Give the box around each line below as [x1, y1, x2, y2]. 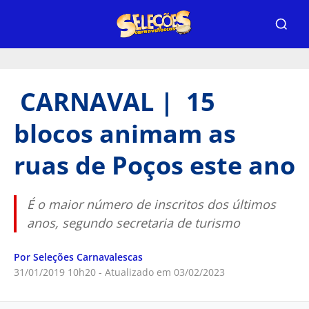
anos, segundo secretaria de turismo [27, 215, 240, 231]
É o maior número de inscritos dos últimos [27, 196, 276, 212]
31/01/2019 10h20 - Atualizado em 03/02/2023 [14, 266, 225, 279]
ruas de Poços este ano [14, 148, 295, 182]
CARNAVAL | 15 [14, 85, 215, 119]
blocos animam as [14, 117, 236, 150]
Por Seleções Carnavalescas [14, 250, 143, 263]
